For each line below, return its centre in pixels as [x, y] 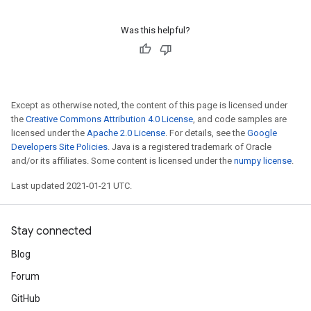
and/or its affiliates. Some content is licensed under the [123, 161]
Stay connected [51, 231]
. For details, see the [206, 133]
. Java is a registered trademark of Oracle [190, 147]
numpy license [263, 161]
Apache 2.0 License [126, 133]
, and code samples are [240, 119]
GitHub [26, 299]
